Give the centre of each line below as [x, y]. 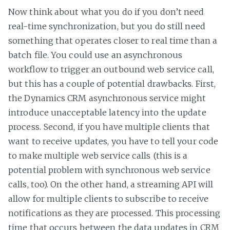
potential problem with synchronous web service [109, 170]
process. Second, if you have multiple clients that [109, 127]
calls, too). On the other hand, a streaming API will [111, 185]
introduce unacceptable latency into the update [107, 113]
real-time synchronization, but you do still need [107, 26]
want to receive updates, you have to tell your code [113, 141]
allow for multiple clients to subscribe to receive [109, 199]
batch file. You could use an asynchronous [95, 55]
